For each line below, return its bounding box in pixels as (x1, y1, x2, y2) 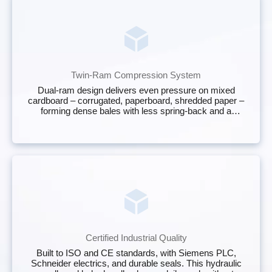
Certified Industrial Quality (85, 232, 187, 243)
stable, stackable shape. (88, 115, 184, 126)
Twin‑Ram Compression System (71, 69, 201, 80)
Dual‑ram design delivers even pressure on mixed (37, 84, 235, 95)
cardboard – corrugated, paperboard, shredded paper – (28, 95, 244, 106)
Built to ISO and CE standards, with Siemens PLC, (36, 247, 236, 258)
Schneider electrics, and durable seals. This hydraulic (30, 257, 242, 268)
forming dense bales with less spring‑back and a (41, 105, 231, 116)
